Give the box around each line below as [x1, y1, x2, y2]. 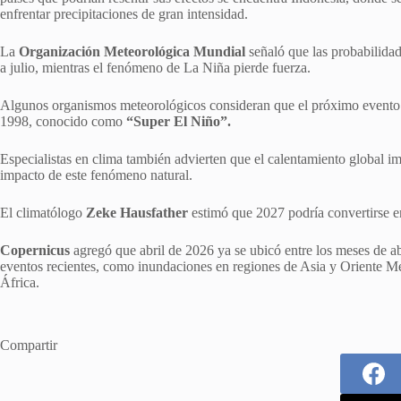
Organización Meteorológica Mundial [19, 43, 245, 59]
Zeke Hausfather [86, 204, 188, 220]
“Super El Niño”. [123, 113, 231, 129]
